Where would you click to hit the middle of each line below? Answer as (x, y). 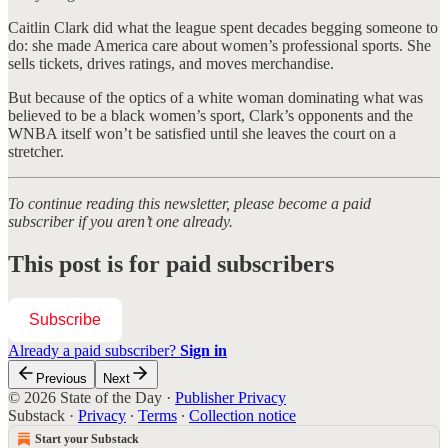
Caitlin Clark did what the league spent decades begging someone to (223, 27)
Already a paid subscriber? (94, 350)
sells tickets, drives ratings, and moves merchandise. (171, 63)
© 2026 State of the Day (85, 397)
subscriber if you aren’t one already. (120, 221)
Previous (61, 378)
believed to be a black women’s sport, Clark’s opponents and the (210, 115)
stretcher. (36, 151)
